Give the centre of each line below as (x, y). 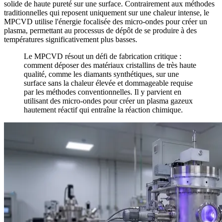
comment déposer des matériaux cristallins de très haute (110, 65)
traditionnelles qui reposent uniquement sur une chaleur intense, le (107, 12)
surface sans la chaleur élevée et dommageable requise (108, 83)
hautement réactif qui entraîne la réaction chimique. (103, 110)
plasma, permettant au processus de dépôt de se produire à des (100, 30)
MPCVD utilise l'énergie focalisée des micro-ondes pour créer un (106, 21)
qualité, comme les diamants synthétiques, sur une (101, 74)
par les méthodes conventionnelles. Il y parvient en (103, 92)
